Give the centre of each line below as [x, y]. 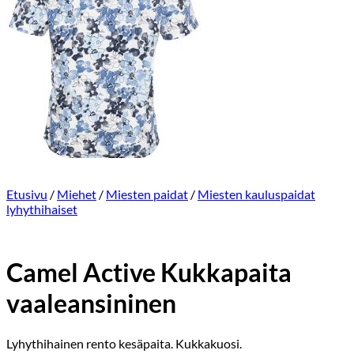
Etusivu [27, 194]
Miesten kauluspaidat [256, 194]
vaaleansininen [91, 303]
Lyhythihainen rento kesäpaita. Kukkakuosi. [124, 343]
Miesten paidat [147, 194]
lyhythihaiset [42, 209]
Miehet [77, 194]
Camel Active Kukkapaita [149, 273]
